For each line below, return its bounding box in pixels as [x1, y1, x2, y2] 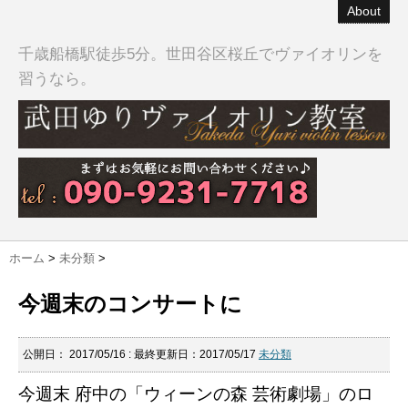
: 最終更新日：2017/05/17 [128, 347, 259, 361]
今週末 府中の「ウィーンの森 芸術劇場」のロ [18, 383, 373, 403]
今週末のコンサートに [18, 291, 242, 316]
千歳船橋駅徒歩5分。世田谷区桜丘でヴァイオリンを [18, 46, 382, 63]
